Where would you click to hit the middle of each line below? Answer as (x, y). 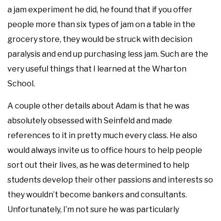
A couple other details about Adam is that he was (98, 106)
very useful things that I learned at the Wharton (97, 69)
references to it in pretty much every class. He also (102, 135)
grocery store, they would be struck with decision (100, 39)
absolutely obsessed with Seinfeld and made (90, 120)
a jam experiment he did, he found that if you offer (100, 9)
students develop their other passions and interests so (110, 180)
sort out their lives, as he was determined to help (98, 165)
